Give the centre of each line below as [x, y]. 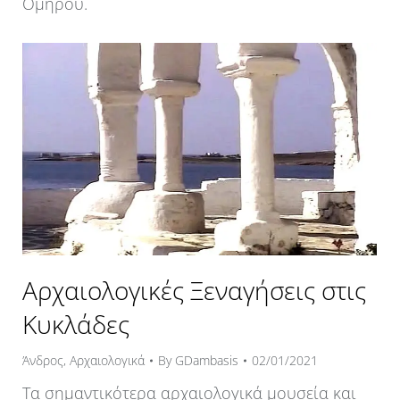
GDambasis [207, 361]
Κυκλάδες [76, 325]
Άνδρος [43, 361]
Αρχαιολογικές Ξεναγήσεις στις [194, 291]
